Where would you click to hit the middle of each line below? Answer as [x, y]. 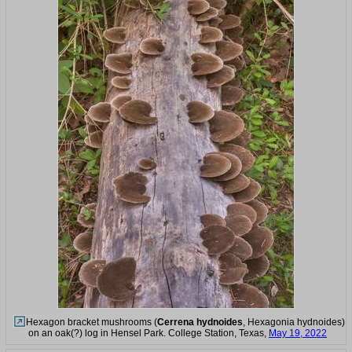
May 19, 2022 [298, 333]
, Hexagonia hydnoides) [293, 322]
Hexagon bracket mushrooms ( [91, 322]
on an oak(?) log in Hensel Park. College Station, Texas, [148, 333]
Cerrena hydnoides [200, 322]
